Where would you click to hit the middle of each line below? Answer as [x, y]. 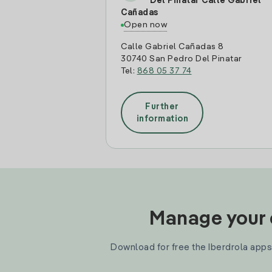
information [162, 119]
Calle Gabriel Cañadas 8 [172, 47]
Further [162, 107]
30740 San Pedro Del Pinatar [182, 59]
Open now [145, 25]
